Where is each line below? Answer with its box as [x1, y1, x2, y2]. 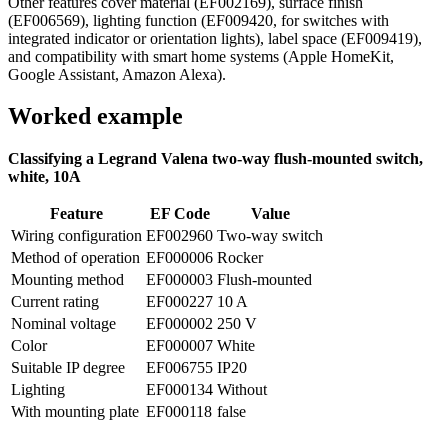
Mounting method [11, 271, 124, 289]
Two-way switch [217, 227, 323, 245]
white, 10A [8, 168, 81, 186]
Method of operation [11, 249, 140, 267]
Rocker [217, 249, 263, 267]
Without [217, 381, 267, 399]
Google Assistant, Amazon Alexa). [8, 65, 226, 83]
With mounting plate [11, 403, 139, 421]
